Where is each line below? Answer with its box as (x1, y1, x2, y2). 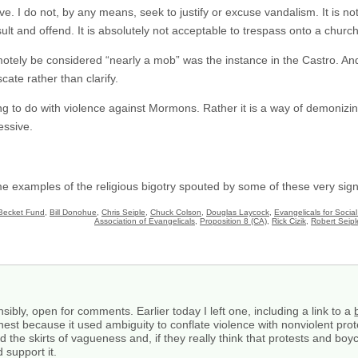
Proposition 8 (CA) (200, 216, 267, 225)
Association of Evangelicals (94, 216, 195, 225)
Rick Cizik (272, 216, 306, 225)
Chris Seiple (101, 207, 145, 217)
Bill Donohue (50, 207, 97, 217)
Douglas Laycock (206, 207, 269, 217)
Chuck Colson (150, 207, 201, 217)
